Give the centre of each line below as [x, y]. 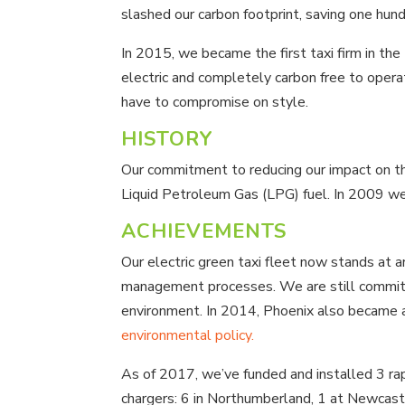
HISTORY [168, 139]
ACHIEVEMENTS [204, 231]
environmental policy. [188, 335]
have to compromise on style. [215, 102]
